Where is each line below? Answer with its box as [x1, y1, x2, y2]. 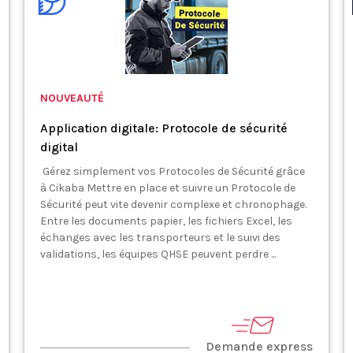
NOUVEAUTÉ [39, 91, 104, 105]
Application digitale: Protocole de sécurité [39, 121, 288, 136]
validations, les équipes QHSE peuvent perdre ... [39, 247, 276, 261]
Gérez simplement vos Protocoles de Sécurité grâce [39, 165, 305, 178]
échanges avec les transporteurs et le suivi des [39, 231, 281, 244]
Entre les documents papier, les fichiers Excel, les [39, 214, 292, 228]
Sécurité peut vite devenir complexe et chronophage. [39, 198, 307, 211]
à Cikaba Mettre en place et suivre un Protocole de [39, 181, 295, 195]
